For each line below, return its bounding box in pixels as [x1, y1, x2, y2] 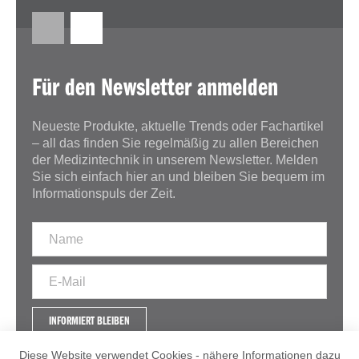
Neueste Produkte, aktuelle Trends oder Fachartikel [32, 119, 324, 133]
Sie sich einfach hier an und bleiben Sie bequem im [32, 170, 325, 184]
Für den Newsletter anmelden [32, 76, 278, 102]
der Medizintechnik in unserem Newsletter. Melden [32, 153, 318, 167]
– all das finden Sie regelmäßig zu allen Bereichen [32, 136, 319, 150]
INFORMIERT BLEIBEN [49, 316, 130, 328]
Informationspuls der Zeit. [32, 187, 175, 200]
